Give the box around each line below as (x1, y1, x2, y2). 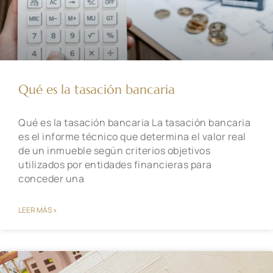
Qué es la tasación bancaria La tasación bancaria (18, 116, 250, 130)
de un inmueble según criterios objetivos (18, 144, 210, 158)
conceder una (18, 172, 84, 186)
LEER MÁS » (18, 205, 57, 216)
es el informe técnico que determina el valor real (18, 130, 246, 144)
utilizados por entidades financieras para (18, 158, 212, 172)
